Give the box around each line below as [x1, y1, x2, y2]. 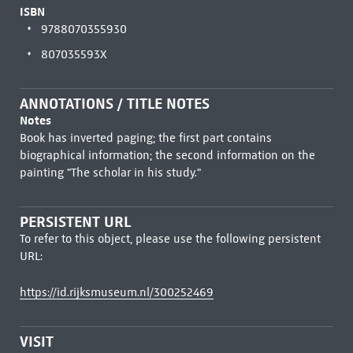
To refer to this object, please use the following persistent [19, 232, 321, 246]
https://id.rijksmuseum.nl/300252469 [19, 285, 214, 299]
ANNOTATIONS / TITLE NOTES [19, 95, 210, 113]
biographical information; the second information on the [19, 148, 315, 162]
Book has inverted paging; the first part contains [19, 131, 272, 145]
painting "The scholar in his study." [19, 165, 201, 180]
